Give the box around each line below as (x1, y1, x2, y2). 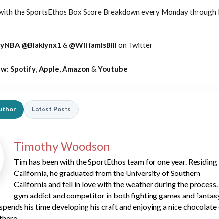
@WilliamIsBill (69, 41, 117, 49)
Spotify (10, 64, 36, 73)
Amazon (62, 64, 90, 73)
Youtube (98, 64, 128, 73)
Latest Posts (32, 105, 71, 113)
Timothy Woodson (14, 138, 110, 153)
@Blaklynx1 (22, 41, 61, 49)
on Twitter (117, 41, 153, 49)
